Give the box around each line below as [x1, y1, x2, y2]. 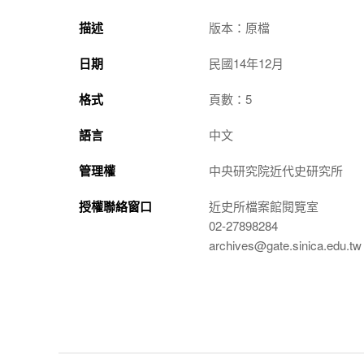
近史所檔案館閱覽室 [209, 197, 318, 214]
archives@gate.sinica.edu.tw [209, 236, 362, 253]
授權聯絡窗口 [79, 197, 152, 215]
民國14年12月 [209, 54, 284, 71]
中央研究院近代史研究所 [209, 162, 343, 179]
